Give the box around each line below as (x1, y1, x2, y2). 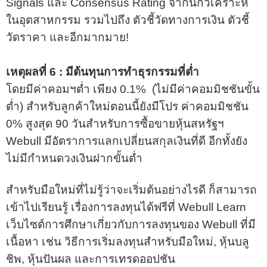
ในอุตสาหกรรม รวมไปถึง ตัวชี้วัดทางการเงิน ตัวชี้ (6, 13, 249, 26)
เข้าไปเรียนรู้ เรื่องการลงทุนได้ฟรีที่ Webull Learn (6, 200, 246, 213)
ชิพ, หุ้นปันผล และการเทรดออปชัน (6, 252, 175, 265)
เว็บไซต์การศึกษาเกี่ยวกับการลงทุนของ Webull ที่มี (6, 218, 256, 231)
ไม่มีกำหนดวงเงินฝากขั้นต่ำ (6, 151, 142, 164)
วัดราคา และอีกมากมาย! (6, 30, 129, 44)
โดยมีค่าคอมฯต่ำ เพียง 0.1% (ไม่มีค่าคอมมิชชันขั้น (6, 82, 260, 95)
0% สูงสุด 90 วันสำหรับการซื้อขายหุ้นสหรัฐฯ (6, 117, 224, 130)
